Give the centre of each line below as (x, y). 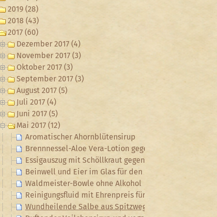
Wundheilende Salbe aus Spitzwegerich (94, 207)
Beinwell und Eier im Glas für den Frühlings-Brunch (114, 172)
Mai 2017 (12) (38, 125)
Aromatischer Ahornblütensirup (80, 137)
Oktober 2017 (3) (44, 67)
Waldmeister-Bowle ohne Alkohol (83, 183)
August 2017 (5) (42, 90)
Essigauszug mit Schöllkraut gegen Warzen (99, 160)
